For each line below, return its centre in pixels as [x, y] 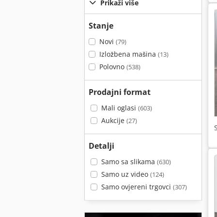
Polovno [113, 67]
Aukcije [114, 120]
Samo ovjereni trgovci [137, 187]
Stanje [101, 26]
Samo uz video [125, 174]
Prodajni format [120, 92]
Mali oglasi [119, 108]
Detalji [101, 146]
